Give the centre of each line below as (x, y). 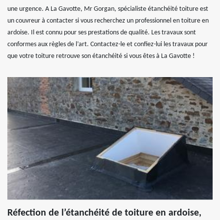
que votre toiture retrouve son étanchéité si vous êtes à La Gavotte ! (101, 56)
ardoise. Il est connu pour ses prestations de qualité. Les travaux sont (102, 33)
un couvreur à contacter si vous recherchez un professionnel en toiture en (108, 21)
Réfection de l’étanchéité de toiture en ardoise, (104, 213)
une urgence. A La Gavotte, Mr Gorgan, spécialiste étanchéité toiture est (108, 9)
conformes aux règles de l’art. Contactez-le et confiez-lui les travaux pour (108, 44)
